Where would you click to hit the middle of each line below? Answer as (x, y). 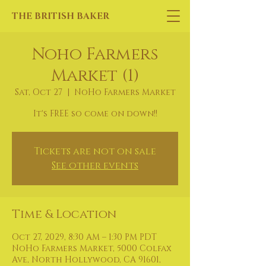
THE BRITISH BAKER (61, 16)
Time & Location (64, 214)
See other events (95, 166)
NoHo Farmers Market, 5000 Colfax (92, 248)
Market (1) (95, 76)
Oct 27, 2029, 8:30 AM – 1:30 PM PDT (84, 237)
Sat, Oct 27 (38, 92)
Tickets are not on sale (95, 151)
